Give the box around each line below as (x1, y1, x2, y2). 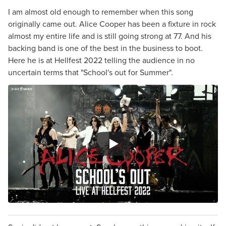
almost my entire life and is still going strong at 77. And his (8, 30, 211, 42)
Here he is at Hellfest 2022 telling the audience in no (8, 54, 195, 66)
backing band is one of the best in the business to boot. (8, 42, 203, 54)
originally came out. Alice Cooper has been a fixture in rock (8, 18, 216, 30)
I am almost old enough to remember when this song (8, 6, 193, 18)
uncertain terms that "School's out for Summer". (8, 67, 173, 78)
